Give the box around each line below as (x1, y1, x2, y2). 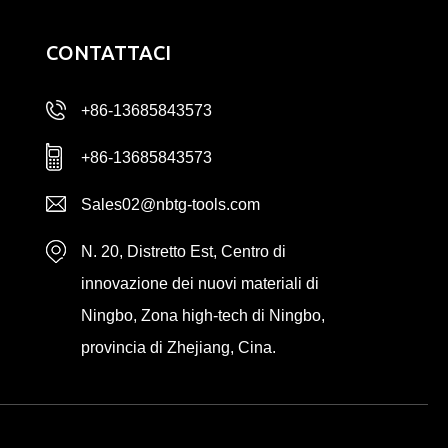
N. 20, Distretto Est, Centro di (81, 243, 287, 261)
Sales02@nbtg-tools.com (81, 196, 261, 214)
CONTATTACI (46, 41, 172, 65)
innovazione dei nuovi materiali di (81, 275, 320, 293)
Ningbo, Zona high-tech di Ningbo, (81, 307, 326, 325)
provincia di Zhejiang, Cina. (81, 339, 277, 357)
